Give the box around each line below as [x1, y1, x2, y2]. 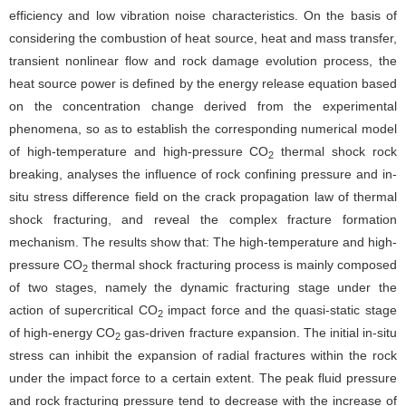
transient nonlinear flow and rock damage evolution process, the [9, 53, 397, 68]
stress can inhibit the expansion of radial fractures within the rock [9, 348, 397, 362]
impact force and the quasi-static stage [162, 303, 398, 317]
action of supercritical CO [9, 303, 158, 317]
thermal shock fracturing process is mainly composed [88, 257, 397, 272]
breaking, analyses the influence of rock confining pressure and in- [9, 167, 397, 181]
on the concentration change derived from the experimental [9, 99, 397, 113]
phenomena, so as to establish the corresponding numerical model [9, 121, 397, 136]
